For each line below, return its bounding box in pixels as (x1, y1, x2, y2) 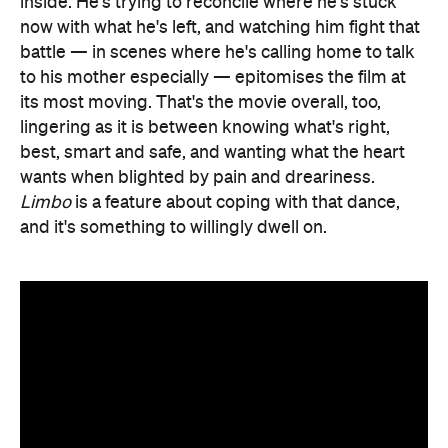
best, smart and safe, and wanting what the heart (20, 143, 405, 162)
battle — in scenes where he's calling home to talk (20, 43, 415, 62)
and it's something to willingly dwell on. (20, 218, 327, 237)
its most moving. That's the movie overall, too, (20, 93, 381, 112)
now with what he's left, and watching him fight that (20, 18, 420, 37)
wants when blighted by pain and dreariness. (20, 168, 375, 187)
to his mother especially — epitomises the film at (20, 68, 406, 87)
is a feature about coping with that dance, (71, 193, 400, 212)
